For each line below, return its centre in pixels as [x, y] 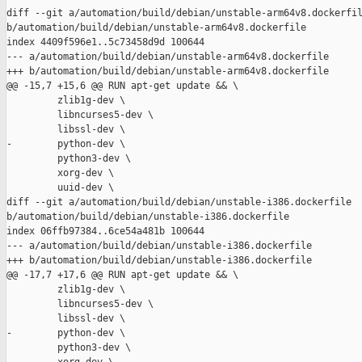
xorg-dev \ [60, 173]
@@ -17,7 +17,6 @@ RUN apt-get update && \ [122, 275]
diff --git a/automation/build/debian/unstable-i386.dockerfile [182, 202]
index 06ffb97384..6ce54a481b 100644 [105, 232]
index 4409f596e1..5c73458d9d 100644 [105, 42]
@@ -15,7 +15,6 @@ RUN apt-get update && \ [122, 86]
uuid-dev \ [60, 188]
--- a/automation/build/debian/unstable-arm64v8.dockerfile [168, 57]
